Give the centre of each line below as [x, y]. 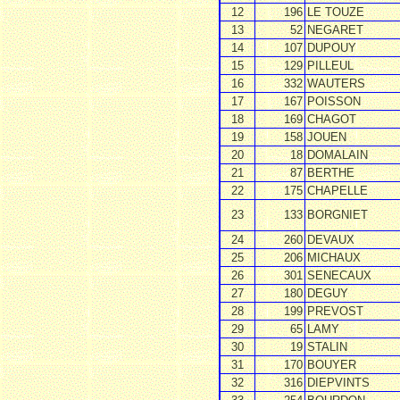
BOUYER [332, 364]
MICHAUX [334, 257]
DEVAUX [331, 239]
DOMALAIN [337, 154]
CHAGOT [332, 119]
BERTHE [331, 172]
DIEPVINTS [338, 382]
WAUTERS [336, 83]
